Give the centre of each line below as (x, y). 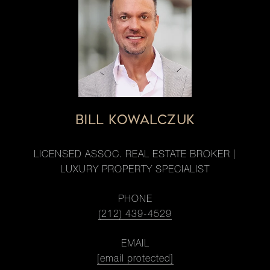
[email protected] (135, 260)
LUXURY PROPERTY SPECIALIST (135, 171)
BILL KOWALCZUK (135, 120)
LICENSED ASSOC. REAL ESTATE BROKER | (135, 155)
